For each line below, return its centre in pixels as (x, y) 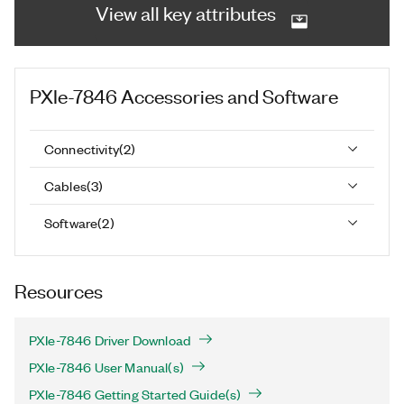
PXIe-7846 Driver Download (110, 340)
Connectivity (82, 148)
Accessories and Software (230, 95)
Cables (65, 185)
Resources (59, 290)
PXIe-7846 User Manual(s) (106, 367)
